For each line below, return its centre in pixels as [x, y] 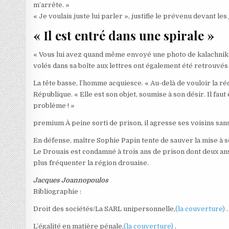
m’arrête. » [52, 5]
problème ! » [54, 105]
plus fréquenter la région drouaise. [91, 163]
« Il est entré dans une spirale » [124, 36]
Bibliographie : [58, 191]
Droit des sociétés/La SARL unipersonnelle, [105, 209]
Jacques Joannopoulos [71, 180]
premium [49, 123]
